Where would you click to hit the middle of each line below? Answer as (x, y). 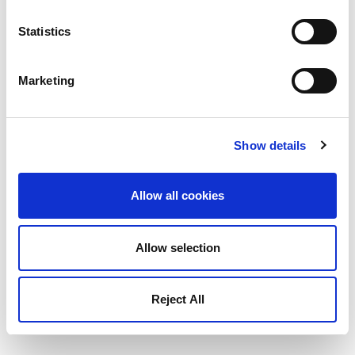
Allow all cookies (177, 195)
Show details (270, 145)
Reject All (177, 299)
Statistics (44, 31)
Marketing (46, 80)
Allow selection (177, 247)
